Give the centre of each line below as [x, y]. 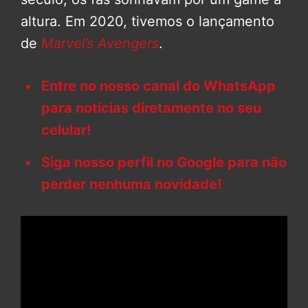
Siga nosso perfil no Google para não [164, 162]
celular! [66, 130]
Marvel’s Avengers [100, 43]
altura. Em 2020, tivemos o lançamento [147, 21]
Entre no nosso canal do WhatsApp [158, 86]
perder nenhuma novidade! [131, 184]
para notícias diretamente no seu [151, 108]
